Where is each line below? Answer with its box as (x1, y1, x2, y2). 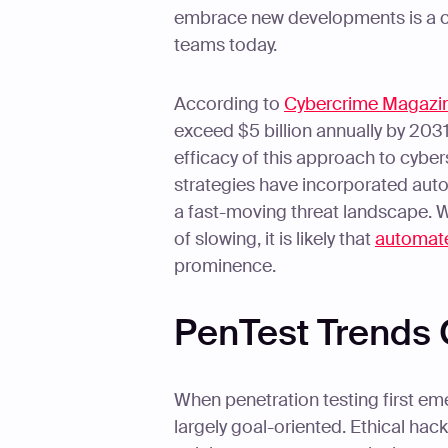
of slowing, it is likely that (174, 227, 375, 251)
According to (174, 92, 284, 116)
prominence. (174, 254, 280, 278)
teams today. (174, 33, 277, 57)
